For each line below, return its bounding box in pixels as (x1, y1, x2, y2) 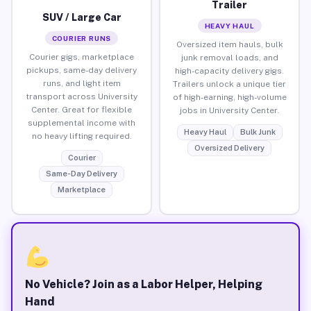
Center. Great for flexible (31, 104, 132, 115)
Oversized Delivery (194, 143, 264, 152)
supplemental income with (28, 117, 135, 128)
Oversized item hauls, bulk (176, 39, 283, 49)
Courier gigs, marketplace (29, 51, 134, 62)
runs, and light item (42, 78, 121, 88)
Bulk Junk (239, 127, 276, 136)
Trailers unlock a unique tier (173, 78, 286, 89)
